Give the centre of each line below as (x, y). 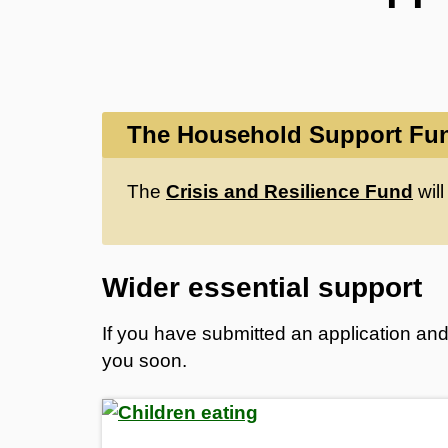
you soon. (144, 360)
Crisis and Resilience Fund (289, 191)
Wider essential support (262, 287)
